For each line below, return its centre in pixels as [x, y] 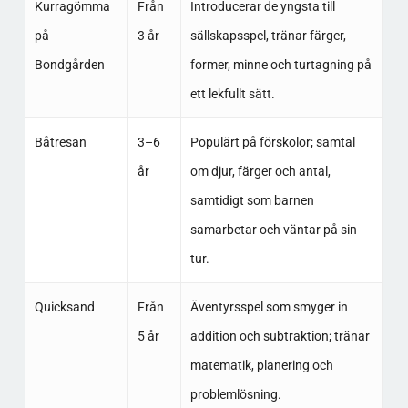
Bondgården [69, 65]
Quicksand [64, 307]
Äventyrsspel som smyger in [269, 307]
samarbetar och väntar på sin [273, 229]
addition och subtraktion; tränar [280, 336]
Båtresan [60, 142]
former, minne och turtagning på [280, 65]
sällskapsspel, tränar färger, [268, 36]
